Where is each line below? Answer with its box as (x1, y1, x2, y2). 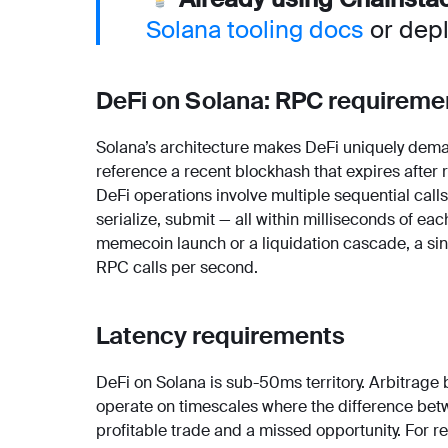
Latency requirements (96, 319, 345, 351)
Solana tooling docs (146, 13, 364, 45)
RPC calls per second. (96, 256, 258, 278)
